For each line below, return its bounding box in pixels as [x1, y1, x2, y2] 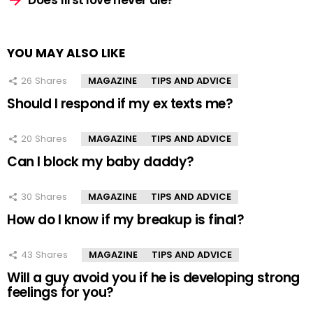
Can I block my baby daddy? [7, 152, 194, 172]
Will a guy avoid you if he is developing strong [7, 268, 300, 288]
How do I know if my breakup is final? [7, 210, 245, 230]
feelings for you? [7, 283, 114, 303]
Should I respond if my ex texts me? [7, 94, 233, 114]
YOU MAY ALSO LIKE [7, 45, 125, 62]
